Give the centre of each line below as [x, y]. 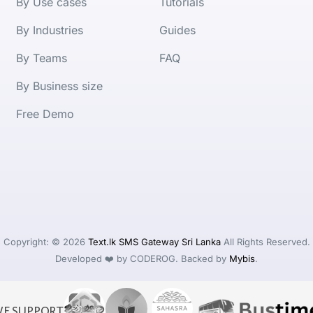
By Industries [50, 30]
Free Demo [45, 114]
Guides [178, 30]
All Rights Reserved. [265, 241]
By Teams [42, 58]
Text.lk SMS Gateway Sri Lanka [154, 241]
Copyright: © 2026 [45, 241]
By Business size [60, 86]
